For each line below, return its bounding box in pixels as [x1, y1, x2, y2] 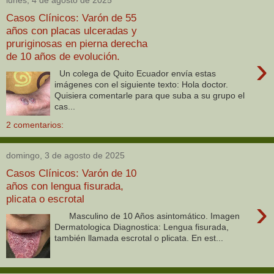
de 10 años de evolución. [6, 50, 120, 62]
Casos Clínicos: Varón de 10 [6, 166, 136, 179]
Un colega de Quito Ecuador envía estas [54, 68, 217, 79]
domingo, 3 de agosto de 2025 [6, 150, 125, 160]
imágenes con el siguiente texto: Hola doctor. [54, 80, 229, 90]
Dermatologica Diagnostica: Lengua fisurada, [54, 222, 229, 232]
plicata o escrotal [6, 192, 84, 205]
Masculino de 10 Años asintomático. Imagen [54, 211, 240, 221]
